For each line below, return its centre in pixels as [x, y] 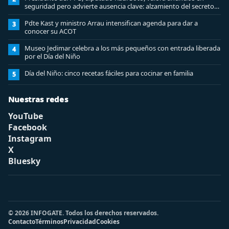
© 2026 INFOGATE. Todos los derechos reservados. [83, 213]
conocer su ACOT [50, 31]
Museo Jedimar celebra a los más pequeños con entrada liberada [122, 48]
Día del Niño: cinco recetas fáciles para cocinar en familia [109, 73]
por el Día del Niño [52, 56]
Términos [49, 221]
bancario [38, 14]
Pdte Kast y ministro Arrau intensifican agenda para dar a [111, 23]
